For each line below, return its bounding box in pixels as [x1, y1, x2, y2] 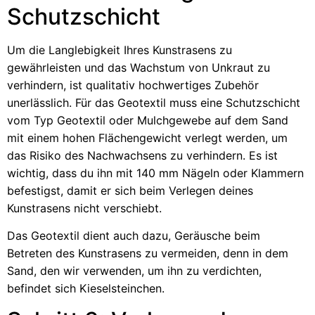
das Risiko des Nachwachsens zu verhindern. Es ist [7, 148, 278, 162]
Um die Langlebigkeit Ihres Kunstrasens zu [7, 42, 232, 57]
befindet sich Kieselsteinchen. [7, 281, 165, 296]
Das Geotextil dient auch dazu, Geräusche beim [7, 229, 260, 243]
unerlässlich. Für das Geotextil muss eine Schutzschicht [7, 95, 300, 110]
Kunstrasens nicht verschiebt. [7, 200, 162, 215]
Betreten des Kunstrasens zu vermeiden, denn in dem [7, 246, 288, 261]
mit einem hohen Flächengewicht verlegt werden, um [7, 130, 288, 145]
